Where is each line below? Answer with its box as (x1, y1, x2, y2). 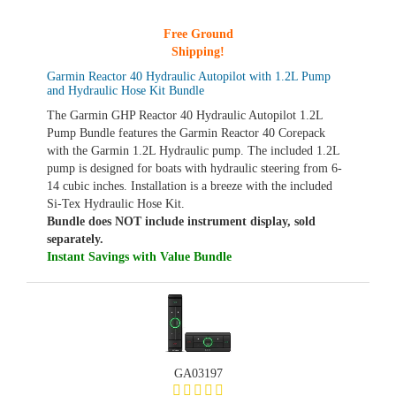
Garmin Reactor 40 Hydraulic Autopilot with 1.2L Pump (47, 70, 331, 83)
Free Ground (163, 27, 233, 41)
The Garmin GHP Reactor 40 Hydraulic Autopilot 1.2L (47, 109, 323, 122)
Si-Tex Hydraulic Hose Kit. (47, 197, 185, 210)
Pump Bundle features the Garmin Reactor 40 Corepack (47, 126, 325, 140)
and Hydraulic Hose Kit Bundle (47, 84, 204, 97)
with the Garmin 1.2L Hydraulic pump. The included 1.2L (47, 144, 339, 157)
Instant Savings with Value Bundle (47, 250, 232, 263)
